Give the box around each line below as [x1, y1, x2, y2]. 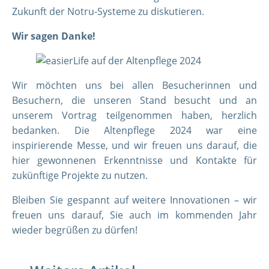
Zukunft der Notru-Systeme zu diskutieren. [12, 5, 204, 18]
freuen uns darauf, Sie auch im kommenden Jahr [12, 208, 257, 222]
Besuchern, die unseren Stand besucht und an [12, 94, 257, 107]
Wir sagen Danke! [12, 29, 95, 43]
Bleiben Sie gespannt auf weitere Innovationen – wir [12, 193, 257, 207]
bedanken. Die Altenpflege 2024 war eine [12, 124, 257, 137]
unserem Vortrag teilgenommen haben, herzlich [12, 109, 257, 122]
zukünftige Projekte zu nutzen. [12, 169, 148, 182]
